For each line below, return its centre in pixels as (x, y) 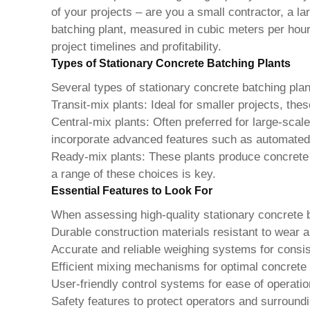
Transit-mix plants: (99, 105)
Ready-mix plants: (98, 157)
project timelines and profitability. (136, 47)
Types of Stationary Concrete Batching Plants (171, 64)
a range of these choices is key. (133, 174)
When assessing (95, 215)
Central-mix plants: (100, 122)
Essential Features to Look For (131, 191)
